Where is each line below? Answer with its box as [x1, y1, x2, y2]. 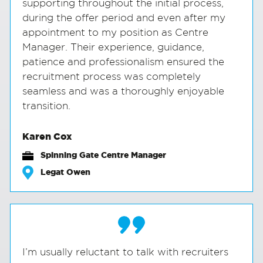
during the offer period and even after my [22, 14, 226, 24]
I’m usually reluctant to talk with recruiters [22, 248, 229, 258]
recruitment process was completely [22, 72, 201, 83]
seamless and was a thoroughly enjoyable [22, 87, 225, 97]
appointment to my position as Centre [22, 28, 209, 39]
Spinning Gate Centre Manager [41, 151, 167, 160]
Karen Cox [22, 132, 72, 142]
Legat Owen [41, 168, 91, 177]
